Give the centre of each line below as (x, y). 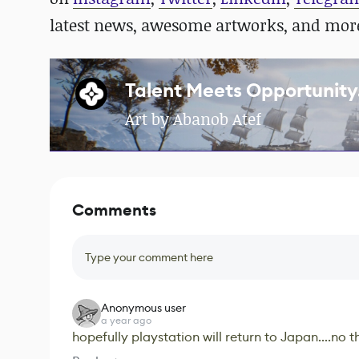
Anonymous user (143, 308)
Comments (114, 211)
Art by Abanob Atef (193, 119)
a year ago (126, 321)
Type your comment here (149, 258)
